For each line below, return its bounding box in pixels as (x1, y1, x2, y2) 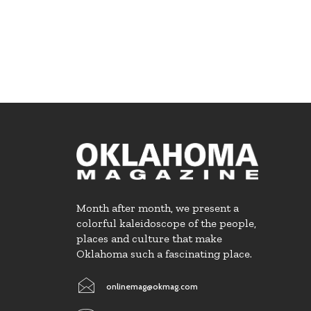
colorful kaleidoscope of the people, (76, 216, 256, 230)
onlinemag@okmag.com (106, 280, 198, 292)
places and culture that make (76, 231, 222, 245)
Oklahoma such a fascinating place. (76, 246, 252, 260)
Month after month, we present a (76, 201, 239, 215)
